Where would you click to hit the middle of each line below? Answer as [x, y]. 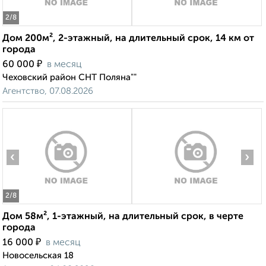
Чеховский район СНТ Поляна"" [69, 78]
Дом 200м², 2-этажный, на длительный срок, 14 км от [128, 39]
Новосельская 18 [38, 256]
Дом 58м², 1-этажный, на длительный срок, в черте [123, 217]
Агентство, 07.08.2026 [48, 91]
